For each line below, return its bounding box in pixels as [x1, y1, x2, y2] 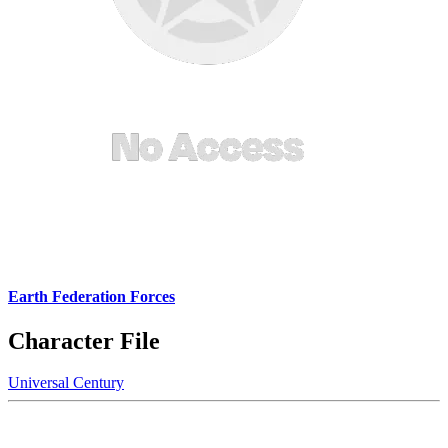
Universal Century [8, 374, 124, 392]
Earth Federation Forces [8, 288, 175, 306]
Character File [8, 327, 160, 354]
